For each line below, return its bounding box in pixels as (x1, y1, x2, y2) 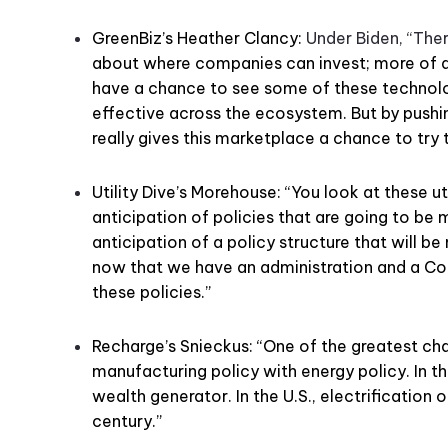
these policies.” (92, 281, 211, 302)
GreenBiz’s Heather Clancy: (92, 27, 302, 48)
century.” (92, 410, 162, 431)
